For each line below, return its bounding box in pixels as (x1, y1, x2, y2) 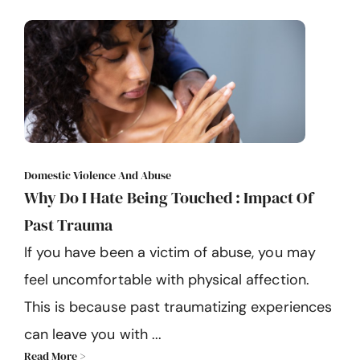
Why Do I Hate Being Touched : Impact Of (24, 186, 313, 209)
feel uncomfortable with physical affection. (24, 269, 309, 289)
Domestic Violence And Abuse (24, 166, 171, 183)
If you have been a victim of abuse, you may (24, 242, 316, 262)
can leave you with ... (24, 324, 162, 344)
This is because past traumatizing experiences (24, 297, 332, 317)
